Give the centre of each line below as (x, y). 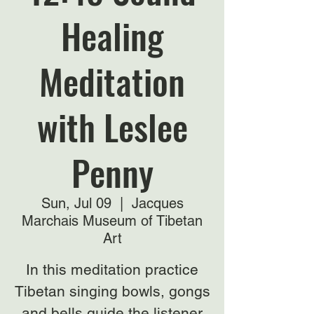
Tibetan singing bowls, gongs (112, 291)
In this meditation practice (112, 269)
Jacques (157, 203)
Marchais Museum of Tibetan (112, 221)
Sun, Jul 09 (76, 203)
